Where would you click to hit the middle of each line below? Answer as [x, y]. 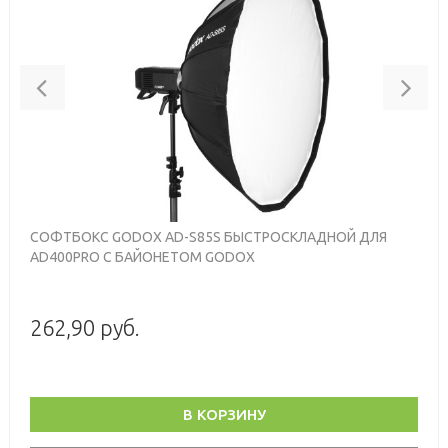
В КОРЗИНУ [224, 414]
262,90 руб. [85, 327]
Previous [85, 78]
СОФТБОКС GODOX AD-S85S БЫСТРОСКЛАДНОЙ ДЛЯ [208, 236]
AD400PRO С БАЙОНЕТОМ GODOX [142, 256]
